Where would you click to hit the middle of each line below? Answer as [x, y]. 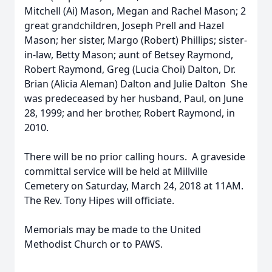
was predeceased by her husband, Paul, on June [134, 98]
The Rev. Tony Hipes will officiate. [102, 200]
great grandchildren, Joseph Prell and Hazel [124, 25]
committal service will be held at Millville [116, 171]
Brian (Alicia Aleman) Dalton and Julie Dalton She [136, 84]
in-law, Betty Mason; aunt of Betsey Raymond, [129, 55]
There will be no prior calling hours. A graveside [135, 157]
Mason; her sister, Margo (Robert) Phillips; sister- [136, 40]
